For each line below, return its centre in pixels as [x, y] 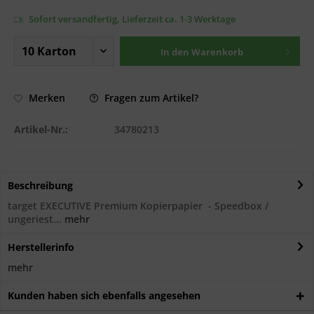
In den [175, 52]
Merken [47, 98]
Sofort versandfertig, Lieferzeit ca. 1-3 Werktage [131, 19]
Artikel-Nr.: [41, 129]
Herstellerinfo [41, 247]
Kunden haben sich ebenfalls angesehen [104, 295]
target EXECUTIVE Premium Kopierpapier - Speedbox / [138, 205]
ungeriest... [35, 219]
